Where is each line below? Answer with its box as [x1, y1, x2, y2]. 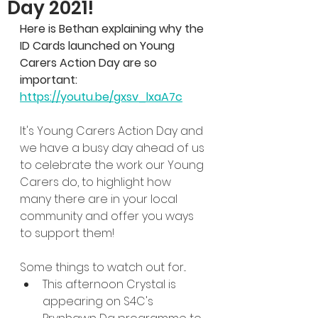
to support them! [20, 225, 114, 241]
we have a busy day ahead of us [20, 140, 207, 156]
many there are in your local [20, 191, 180, 207]
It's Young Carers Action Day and [20, 123, 206, 139]
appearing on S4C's [43, 293, 156, 309]
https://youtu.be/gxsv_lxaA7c [20, 89, 182, 105]
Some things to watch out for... [20, 259, 186, 275]
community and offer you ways [20, 208, 197, 224]
